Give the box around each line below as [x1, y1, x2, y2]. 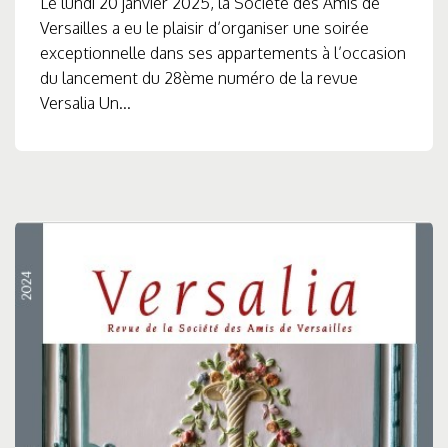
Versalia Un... [40, 93, 131, 114]
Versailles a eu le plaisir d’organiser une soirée [40, 18, 369, 39]
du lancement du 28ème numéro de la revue [40, 68, 358, 89]
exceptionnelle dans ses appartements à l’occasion [40, 43, 406, 64]
